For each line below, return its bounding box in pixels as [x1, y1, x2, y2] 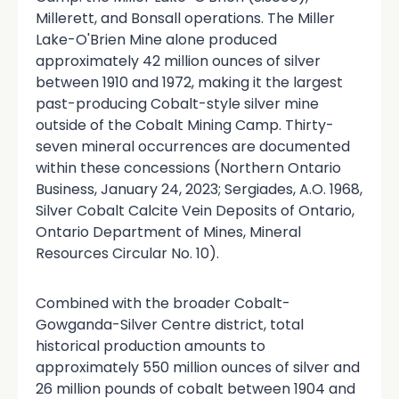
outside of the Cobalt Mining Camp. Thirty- [36, 115, 334, 136]
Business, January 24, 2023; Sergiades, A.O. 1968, [36, 179, 362, 200]
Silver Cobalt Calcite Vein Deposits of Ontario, [36, 200, 354, 222]
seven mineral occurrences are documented [36, 136, 350, 158]
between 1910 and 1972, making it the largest [36, 72, 343, 94]
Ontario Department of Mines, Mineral [36, 222, 301, 243]
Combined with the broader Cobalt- [36, 293, 290, 314]
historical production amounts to [36, 336, 265, 357]
